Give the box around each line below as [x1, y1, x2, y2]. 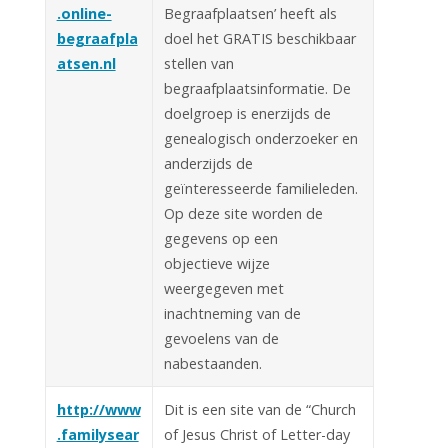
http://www [56, 399, 141, 419]
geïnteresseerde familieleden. [163, 178, 358, 198]
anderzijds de [163, 153, 253, 173]
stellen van [163, 53, 234, 73]
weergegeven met [163, 278, 284, 298]
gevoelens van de [163, 328, 279, 348]
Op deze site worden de [163, 203, 323, 223]
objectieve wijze [163, 253, 270, 273]
